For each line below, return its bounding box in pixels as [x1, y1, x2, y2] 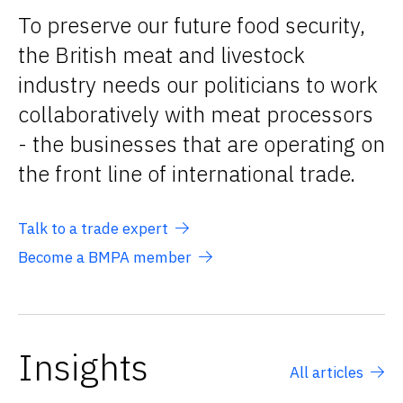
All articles [289, 363, 363, 383]
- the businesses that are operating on [18, 130, 385, 159]
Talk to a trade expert [18, 219, 168, 239]
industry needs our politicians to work [18, 70, 378, 100]
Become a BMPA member [18, 247, 192, 268]
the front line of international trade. [18, 159, 355, 189]
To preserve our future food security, [18, 11, 365, 40]
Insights [18, 344, 148, 391]
